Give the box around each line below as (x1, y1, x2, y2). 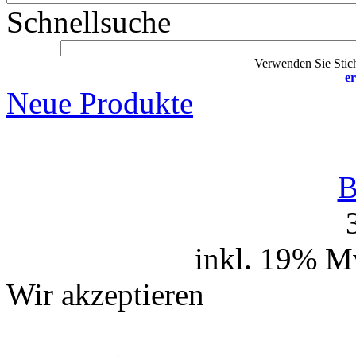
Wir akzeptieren (6, 277, 204, 311)
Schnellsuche (6, 4, 171, 39)
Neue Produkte (6, 85, 193, 120)
